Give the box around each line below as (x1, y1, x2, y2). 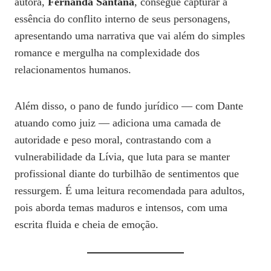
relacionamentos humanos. (15, 63, 131, 76)
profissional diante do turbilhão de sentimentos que (15, 167, 239, 180)
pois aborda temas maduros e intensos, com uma (15, 201, 227, 214)
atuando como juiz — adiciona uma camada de (15, 116, 221, 129)
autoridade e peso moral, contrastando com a (15, 133, 211, 146)
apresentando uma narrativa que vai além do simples (15, 29, 245, 42)
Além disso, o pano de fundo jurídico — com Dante (15, 99, 243, 112)
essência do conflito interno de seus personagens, (15, 12, 230, 25)
